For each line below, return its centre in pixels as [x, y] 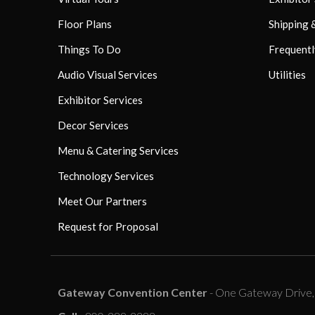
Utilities [287, 74]
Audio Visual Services [108, 74]
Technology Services [106, 175]
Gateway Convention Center [133, 292]
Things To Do [89, 49]
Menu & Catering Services [118, 150]
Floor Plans [85, 24]
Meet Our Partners [102, 201]
